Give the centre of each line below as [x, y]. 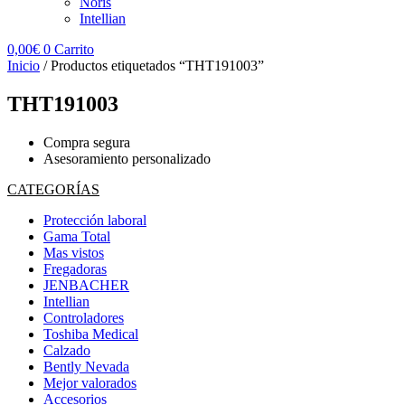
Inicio [24, 66]
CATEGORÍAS [53, 189]
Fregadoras [75, 268]
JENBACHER [86, 285]
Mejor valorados [90, 382]
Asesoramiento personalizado [127, 158]
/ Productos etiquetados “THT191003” [152, 66]
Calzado [67, 350]
